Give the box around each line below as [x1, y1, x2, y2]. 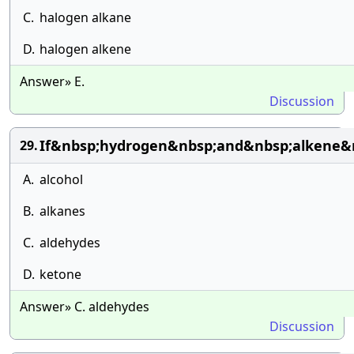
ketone [40, 265, 81, 283]
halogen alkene [40, 40, 131, 58]
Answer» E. [20, 73, 85, 90]
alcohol [40, 171, 83, 188]
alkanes [40, 202, 85, 220]
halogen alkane [40, 9, 131, 26]
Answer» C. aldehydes [20, 298, 149, 315]
